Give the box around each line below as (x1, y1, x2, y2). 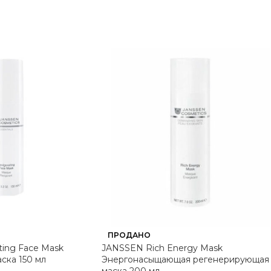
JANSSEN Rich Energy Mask (102, 243, 223, 253)
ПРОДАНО (108, 230, 151, 240)
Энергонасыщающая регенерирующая (102, 254, 269, 265)
